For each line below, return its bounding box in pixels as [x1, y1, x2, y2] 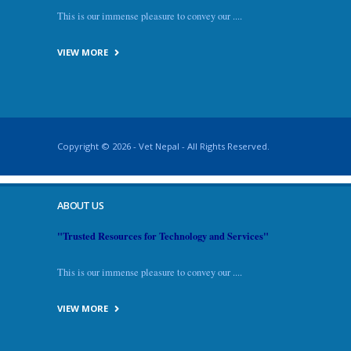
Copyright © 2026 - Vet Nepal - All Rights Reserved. [57, 140, 270, 153]
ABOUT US [57, 199, 103, 213]
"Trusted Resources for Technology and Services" [57, 229, 269, 244]
